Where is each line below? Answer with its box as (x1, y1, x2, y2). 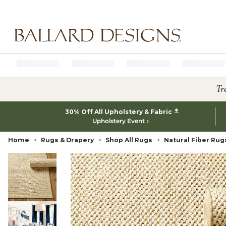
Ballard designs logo (7, 41, 82, 51)
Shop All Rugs (105, 136, 152, 144)
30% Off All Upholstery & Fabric (65, 108, 174, 116)
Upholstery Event (92, 117, 145, 125)
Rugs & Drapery (41, 136, 94, 144)
